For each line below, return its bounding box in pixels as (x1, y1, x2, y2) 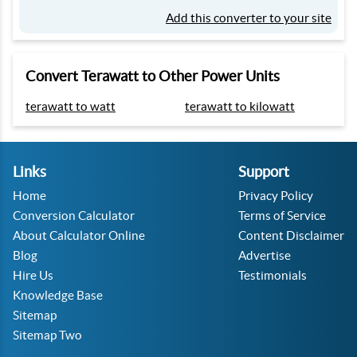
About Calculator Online (13, 229, 145, 242)
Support (238, 163, 289, 180)
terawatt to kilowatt (185, 100, 295, 113)
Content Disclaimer (238, 229, 344, 242)
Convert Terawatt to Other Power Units (25, 68, 280, 84)
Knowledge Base (13, 288, 103, 302)
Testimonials (238, 269, 307, 282)
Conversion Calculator (13, 209, 135, 222)
